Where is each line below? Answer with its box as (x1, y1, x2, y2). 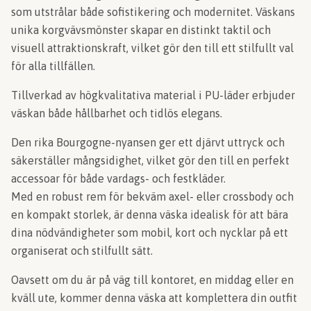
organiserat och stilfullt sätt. (11, 244, 153, 257)
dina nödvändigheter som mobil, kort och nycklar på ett (11, 226, 288, 239)
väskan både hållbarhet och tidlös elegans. (11, 107, 225, 119)
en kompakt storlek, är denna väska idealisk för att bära (11, 208, 288, 221)
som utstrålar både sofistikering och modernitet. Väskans (11, 6, 295, 18)
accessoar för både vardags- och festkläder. (11, 172, 226, 185)
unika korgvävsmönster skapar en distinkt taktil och (11, 24, 271, 36)
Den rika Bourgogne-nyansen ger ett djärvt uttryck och (11, 136, 285, 149)
